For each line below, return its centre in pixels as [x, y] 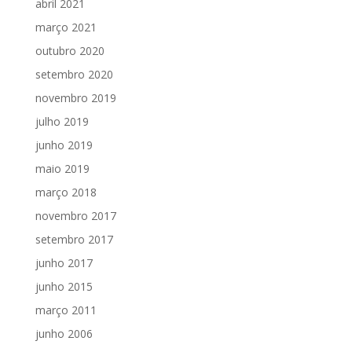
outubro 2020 [70, 50]
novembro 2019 [75, 97]
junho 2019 [64, 145]
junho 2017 [64, 262]
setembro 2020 [74, 74]
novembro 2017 [75, 215]
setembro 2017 [74, 239]
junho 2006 [64, 333]
